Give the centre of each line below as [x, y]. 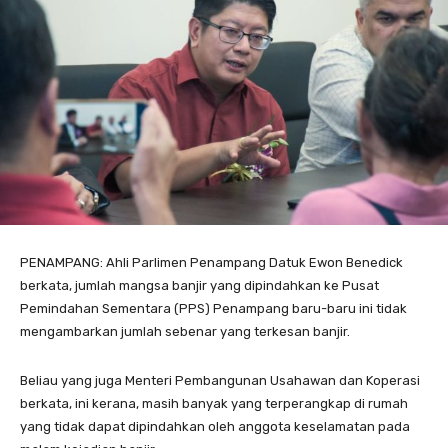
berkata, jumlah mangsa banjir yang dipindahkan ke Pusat [199, 285]
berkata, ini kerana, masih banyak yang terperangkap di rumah [214, 403]
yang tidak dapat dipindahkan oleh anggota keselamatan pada [215, 426]
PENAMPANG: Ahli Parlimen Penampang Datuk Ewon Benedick [211, 262]
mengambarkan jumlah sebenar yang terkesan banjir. [185, 331]
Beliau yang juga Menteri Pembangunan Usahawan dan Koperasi [220, 380]
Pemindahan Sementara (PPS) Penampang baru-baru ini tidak [213, 308]
